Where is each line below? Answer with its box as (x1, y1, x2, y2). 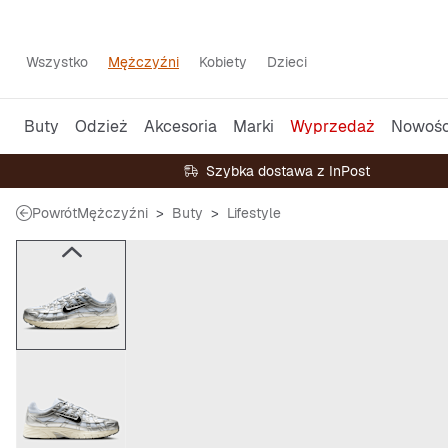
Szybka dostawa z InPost (206, 162, 371, 180)
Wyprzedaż (290, 115, 375, 137)
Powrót (32, 204, 77, 222)
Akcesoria (144, 115, 217, 137)
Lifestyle (227, 204, 281, 222)
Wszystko (26, 53, 88, 71)
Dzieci (267, 53, 307, 71)
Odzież (75, 115, 128, 137)
